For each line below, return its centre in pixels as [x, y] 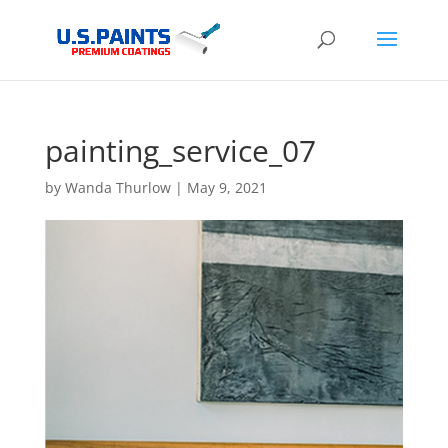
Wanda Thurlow [117, 187]
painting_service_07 [180, 150]
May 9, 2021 [226, 187]
